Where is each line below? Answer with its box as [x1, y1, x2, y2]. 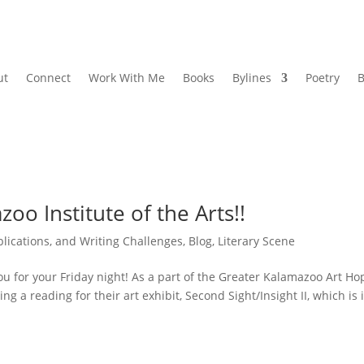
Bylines [232, 69, 271, 85]
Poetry [305, 69, 340, 85]
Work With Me [88, 69, 165, 85]
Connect [25, 69, 71, 85]
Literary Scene [218, 233, 296, 249]
